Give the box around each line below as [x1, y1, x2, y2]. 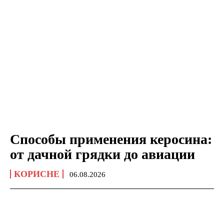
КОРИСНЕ [14, 168, 59, 179]
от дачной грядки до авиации [10, 146, 195, 162]
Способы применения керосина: [10, 131, 212, 147]
